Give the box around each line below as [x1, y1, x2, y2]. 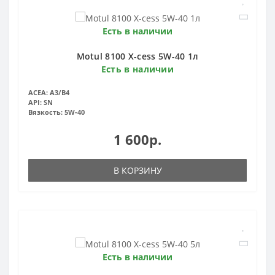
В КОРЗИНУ [113, 164, 162, 176]
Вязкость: [28, 107, 63, 117]
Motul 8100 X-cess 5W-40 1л [76, 50, 199, 62]
